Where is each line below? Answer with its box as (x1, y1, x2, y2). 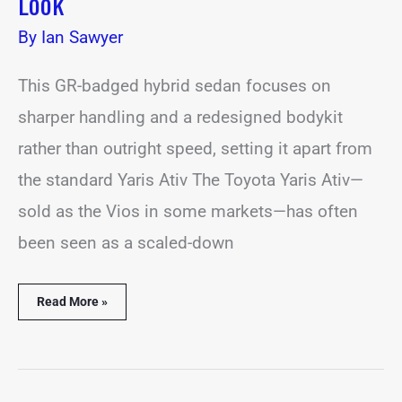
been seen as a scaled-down (18, 232, 234, 253)
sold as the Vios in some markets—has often (18, 200, 358, 222)
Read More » (37, 294, 108, 310)
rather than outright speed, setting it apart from (18, 137, 372, 159)
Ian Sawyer (41, 27, 123, 48)
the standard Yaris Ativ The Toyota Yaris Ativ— (18, 169, 363, 190)
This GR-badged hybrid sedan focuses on (18, 74, 331, 96)
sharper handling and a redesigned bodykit (18, 106, 343, 127)
